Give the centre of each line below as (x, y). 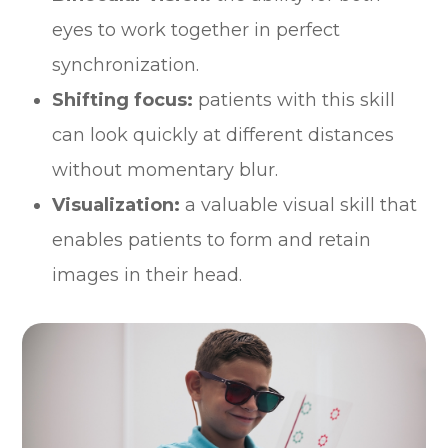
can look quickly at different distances (223, 134)
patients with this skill (294, 99)
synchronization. (126, 64)
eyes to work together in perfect (196, 29)
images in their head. (150, 274)
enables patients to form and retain (212, 239)
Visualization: (116, 204)
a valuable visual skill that (299, 204)
